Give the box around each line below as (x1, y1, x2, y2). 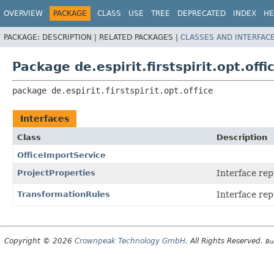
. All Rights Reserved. (185, 236, 265, 245)
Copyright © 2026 (4, 236, 75, 245)
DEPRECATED (177, 9, 226, 18)
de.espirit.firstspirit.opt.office (51, 85, 213, 95)
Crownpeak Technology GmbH (75, 236, 185, 245)
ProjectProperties (17, 168, 95, 177)
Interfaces (20, 113, 69, 124)
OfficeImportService (17, 150, 106, 160)
